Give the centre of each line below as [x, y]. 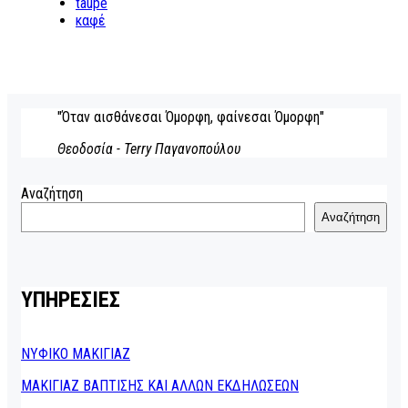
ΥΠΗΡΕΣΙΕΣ [71, 300]
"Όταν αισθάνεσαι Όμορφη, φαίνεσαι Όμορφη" [191, 117]
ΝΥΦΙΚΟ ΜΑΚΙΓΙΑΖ [76, 353]
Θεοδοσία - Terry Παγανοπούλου [149, 149]
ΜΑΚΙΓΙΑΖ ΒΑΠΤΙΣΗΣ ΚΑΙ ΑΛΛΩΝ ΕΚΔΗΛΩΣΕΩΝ [160, 385]
